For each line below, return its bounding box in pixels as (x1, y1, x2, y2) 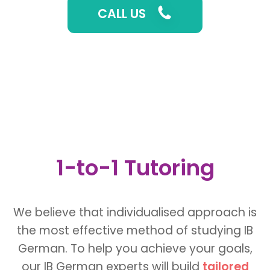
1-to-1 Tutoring (55, 152, 215, 183)
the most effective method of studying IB (17, 222, 253, 239)
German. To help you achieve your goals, (17, 240, 253, 257)
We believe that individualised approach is (13, 204, 257, 221)
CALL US (97, 5, 146, 23)
